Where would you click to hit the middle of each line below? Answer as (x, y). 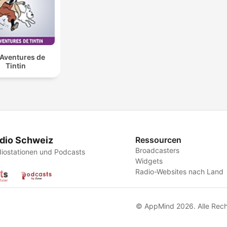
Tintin (15, 65)
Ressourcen (159, 140)
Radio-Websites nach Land (180, 172)
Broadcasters (158, 150)
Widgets (149, 161)
